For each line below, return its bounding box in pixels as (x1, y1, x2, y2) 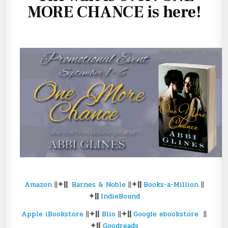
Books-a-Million (143, 179, 198, 190)
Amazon (24, 179, 52, 190)
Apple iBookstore (21, 209, 83, 220)
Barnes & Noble (71, 179, 126, 190)
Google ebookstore (133, 209, 198, 220)
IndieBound (100, 191, 140, 202)
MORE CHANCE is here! (27, 1, 201, 23)
